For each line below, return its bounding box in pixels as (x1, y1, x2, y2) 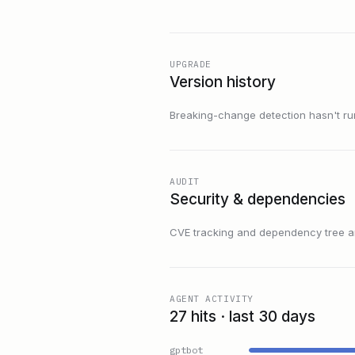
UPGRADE (170, 59, 212, 71)
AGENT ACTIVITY (170, 293, 254, 305)
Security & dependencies (170, 190, 345, 209)
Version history (170, 73, 276, 92)
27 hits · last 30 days (170, 307, 315, 326)
